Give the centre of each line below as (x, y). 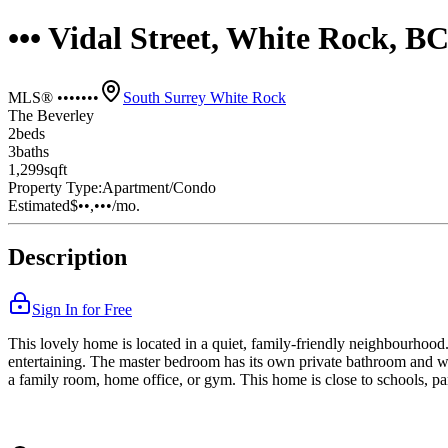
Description (67, 257)
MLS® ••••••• (53, 97)
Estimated (39, 205)
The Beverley (51, 115)
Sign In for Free (82, 310)
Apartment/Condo (159, 187)
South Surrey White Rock (204, 97)
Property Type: (55, 187)
